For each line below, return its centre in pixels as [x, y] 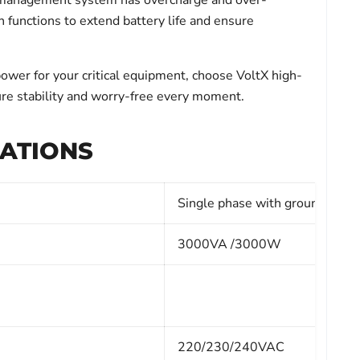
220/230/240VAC [231, 347]
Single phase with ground [251, 203]
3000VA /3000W [229, 244]
